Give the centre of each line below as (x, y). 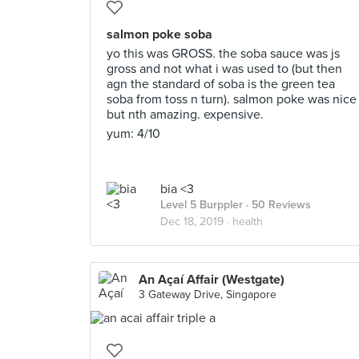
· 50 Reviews (277, 205)
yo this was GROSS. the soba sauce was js (223, 54)
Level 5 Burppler (202, 205)
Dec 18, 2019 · (196, 222)
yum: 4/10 (133, 134)
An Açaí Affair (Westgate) (212, 280)
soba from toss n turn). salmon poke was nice (232, 99)
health (248, 222)
